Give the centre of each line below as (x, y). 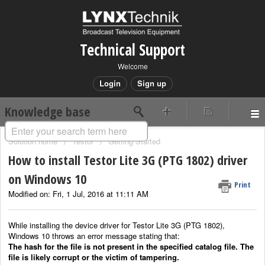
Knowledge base (48, 111)
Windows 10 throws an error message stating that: (94, 235)
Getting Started (134, 141)
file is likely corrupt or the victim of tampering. (94, 257)
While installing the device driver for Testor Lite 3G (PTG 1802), (117, 225)
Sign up (151, 83)
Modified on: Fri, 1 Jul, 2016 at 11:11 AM (78, 194)
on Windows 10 (47, 179)
